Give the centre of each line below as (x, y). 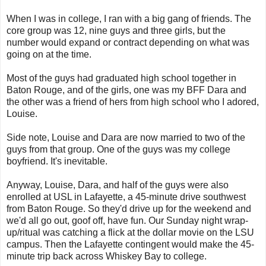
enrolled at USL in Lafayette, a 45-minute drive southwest (126, 197)
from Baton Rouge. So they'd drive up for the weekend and (129, 208)
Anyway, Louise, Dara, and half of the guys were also (118, 185)
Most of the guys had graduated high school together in (121, 78)
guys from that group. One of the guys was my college (118, 149)
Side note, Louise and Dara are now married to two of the (126, 137)
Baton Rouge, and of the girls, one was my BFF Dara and (126, 90)
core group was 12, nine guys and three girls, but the (116, 30)
